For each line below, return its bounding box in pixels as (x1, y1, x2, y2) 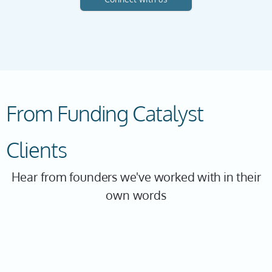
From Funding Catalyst (6, 100, 203, 126)
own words (106, 187, 166, 203)
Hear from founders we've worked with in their (11, 169, 261, 185)
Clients (6, 136, 67, 163)
